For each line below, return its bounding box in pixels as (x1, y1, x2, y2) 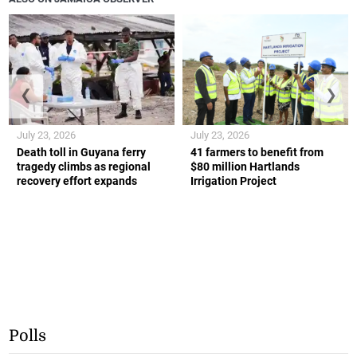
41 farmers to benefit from (190, 145, 324, 159)
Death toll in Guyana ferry (17, 145, 147, 159)
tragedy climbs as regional (17, 159, 151, 173)
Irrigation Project (190, 174, 277, 187)
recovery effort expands (17, 174, 138, 187)
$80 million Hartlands (190, 159, 300, 173)
